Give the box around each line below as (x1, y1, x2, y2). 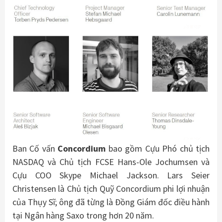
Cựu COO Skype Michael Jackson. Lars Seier (12, 169, 210, 181)
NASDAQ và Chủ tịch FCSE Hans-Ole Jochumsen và (12, 156, 210, 168)
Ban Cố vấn (12, 143, 58, 155)
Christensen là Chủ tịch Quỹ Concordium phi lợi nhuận (12, 183, 210, 195)
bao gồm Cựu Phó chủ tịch (106, 143, 210, 155)
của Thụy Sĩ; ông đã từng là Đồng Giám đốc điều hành (12, 196, 210, 208)
